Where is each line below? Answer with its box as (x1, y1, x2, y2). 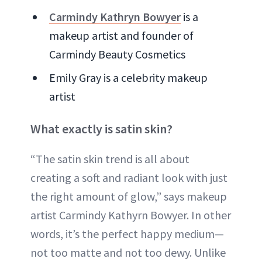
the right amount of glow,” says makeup (30, 188, 227, 204)
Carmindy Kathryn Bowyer (49, 9, 181, 24)
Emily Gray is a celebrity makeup (49, 70, 208, 85)
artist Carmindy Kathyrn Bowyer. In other (30, 207, 231, 222)
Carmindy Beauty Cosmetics (49, 46, 185, 61)
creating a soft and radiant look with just (30, 170, 227, 185)
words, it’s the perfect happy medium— (30, 226, 224, 241)
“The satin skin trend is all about (30, 151, 189, 166)
